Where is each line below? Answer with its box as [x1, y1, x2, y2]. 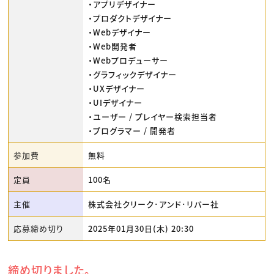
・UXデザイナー [88, 82, 146, 94]
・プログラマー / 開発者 [88, 124, 176, 136]
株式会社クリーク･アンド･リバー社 [88, 198, 220, 210]
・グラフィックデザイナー [88, 68, 177, 80]
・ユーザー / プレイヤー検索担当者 [88, 110, 218, 122]
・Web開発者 [88, 40, 138, 52]
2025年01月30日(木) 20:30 [88, 222, 194, 234]
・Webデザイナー [88, 26, 152, 38]
